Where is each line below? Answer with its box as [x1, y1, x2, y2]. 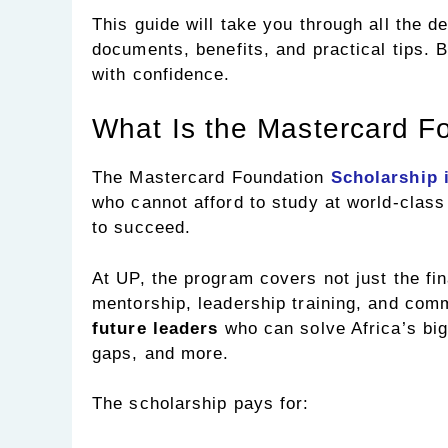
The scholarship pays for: [92, 394, 310, 414]
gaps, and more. [92, 343, 230, 363]
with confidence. [92, 64, 231, 84]
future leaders [92, 318, 219, 338]
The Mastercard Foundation [92, 168, 325, 188]
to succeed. [92, 218, 192, 238]
